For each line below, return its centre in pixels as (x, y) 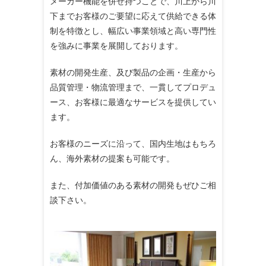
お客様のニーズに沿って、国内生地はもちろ (133, 143)
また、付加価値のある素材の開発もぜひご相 (133, 185)
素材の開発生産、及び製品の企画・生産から (133, 72)
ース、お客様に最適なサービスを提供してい (133, 102)
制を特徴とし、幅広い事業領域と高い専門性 (133, 30)
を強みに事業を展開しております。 (116, 45)
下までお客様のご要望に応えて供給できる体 (133, 15)
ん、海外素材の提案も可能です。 (112, 158)
